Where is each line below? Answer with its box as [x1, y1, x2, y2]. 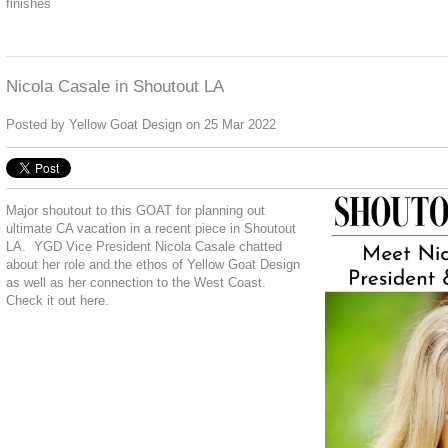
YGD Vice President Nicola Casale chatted [30, 239, 282, 255]
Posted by [6, 117, 69, 133]
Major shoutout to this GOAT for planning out [6, 203, 265, 219]
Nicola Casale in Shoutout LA [6, 77, 224, 97]
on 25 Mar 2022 [182, 117, 276, 133]
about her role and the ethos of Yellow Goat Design [6, 257, 300, 273]
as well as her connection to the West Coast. [6, 275, 266, 291]
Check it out [6, 293, 80, 309]
